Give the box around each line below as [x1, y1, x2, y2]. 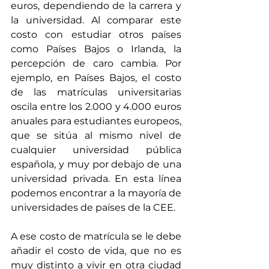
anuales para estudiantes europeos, [11, 115, 181, 127]
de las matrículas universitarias [11, 86, 181, 98]
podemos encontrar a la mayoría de [11, 187, 181, 199]
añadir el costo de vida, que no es [11, 245, 181, 257]
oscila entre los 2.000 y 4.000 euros [11, 101, 181, 113]
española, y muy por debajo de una [11, 159, 181, 171]
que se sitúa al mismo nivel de [11, 130, 181, 142]
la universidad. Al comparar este [11, 14, 181, 26]
